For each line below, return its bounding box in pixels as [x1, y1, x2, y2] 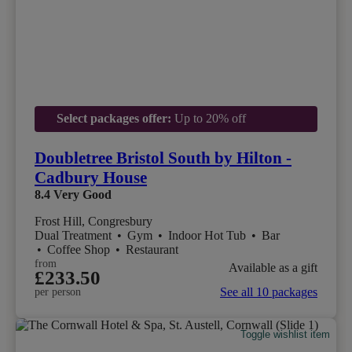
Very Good [53, 188, 112, 202]
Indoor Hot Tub [168, 229, 249, 243]
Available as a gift [229, 260, 317, 274]
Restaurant [126, 243, 178, 257]
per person [35, 286, 81, 299]
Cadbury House [35, 168, 147, 188]
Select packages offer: [56, 112, 171, 126]
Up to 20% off [170, 112, 246, 126]
